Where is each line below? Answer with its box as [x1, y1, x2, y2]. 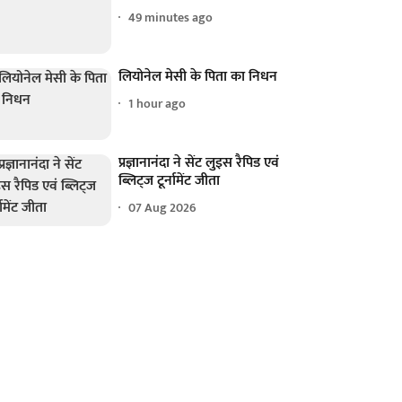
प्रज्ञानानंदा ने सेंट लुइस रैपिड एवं [118, 150, 280, 175]
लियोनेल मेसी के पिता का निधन [118, 64, 278, 89]
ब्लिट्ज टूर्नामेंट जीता [118, 168, 221, 193]
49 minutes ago [128, 7, 214, 29]
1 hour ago [128, 93, 187, 115]
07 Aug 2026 [128, 197, 197, 219]
